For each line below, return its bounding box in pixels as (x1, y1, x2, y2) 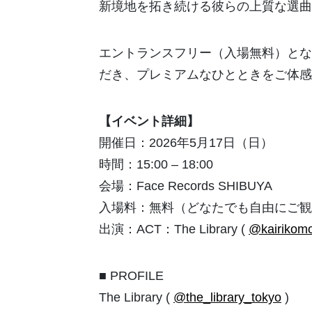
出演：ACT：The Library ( (99, 222, 249, 237)
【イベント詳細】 (99, 114, 199, 129)
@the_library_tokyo (173, 290, 281, 305)
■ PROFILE (99, 269, 164, 283)
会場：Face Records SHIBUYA (99, 179, 272, 194)
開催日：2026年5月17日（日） (99, 136, 273, 150)
